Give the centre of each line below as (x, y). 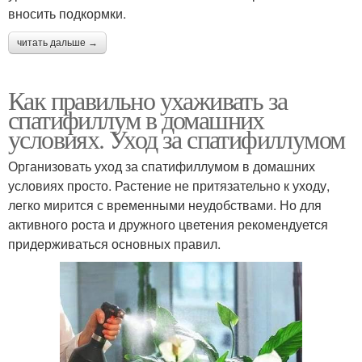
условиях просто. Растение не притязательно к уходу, (169, 185)
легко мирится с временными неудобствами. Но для (165, 204)
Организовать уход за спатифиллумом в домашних (162, 166)
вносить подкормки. (67, 13)
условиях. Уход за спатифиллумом (177, 138)
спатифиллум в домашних (136, 119)
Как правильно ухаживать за (148, 99)
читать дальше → (57, 42)
